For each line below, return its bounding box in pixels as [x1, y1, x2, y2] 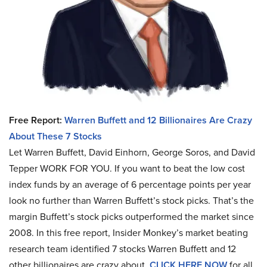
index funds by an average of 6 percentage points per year [9, 178, 251, 192]
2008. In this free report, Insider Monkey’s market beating [9, 226, 248, 240]
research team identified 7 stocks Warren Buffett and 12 [9, 242, 236, 256]
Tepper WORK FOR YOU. [9, 162, 112, 176]
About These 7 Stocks [9, 129, 102, 144]
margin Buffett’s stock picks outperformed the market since [9, 210, 254, 224]
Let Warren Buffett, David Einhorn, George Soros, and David [9, 145, 255, 160]
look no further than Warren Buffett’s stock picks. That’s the [9, 194, 254, 208]
